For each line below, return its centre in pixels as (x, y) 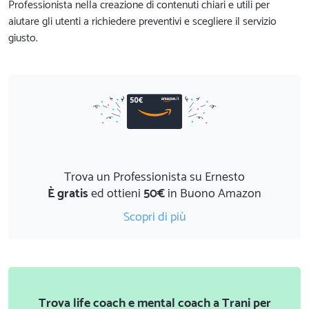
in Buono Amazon (213, 193)
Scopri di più (154, 217)
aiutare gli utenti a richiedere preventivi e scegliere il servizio (142, 21)
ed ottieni (116, 193)
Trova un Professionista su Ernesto (154, 177)
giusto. (23, 38)
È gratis (68, 193)
